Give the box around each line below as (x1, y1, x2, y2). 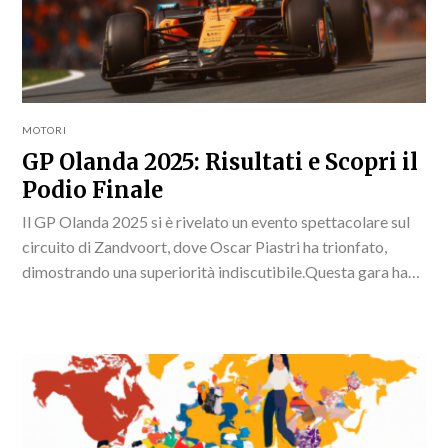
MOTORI (22, 123, 68, 136)
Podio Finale (22, 175, 164, 204)
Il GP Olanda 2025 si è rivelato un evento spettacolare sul (22, 211, 411, 231)
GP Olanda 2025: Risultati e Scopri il (22, 147, 419, 176)
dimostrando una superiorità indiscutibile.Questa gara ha (22, 261, 409, 281)
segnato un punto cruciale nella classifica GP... (22, 286, 331, 306)
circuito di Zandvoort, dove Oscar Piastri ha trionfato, (22, 236, 388, 256)
